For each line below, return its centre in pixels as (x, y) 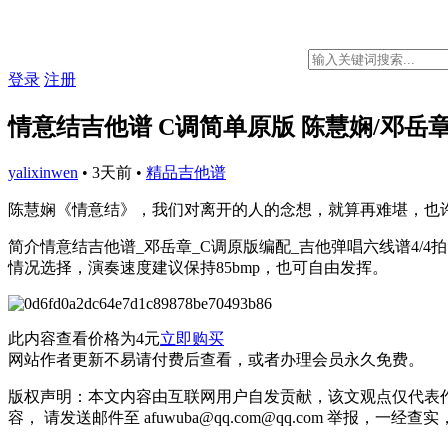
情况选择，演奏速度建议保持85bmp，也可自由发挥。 (198, 267)
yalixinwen (43, 172)
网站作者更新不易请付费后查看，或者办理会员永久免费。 (216, 359)
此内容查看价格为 (72, 338)
